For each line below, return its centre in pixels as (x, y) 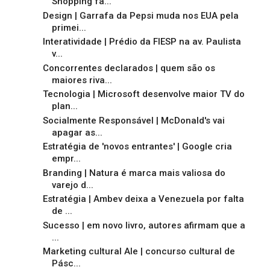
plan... (64, 106)
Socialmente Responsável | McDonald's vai (133, 120)
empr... (66, 159)
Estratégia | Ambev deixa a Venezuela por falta (143, 199)
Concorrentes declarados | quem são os (129, 68)
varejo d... (72, 185)
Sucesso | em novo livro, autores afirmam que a (144, 225)
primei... (69, 27)
